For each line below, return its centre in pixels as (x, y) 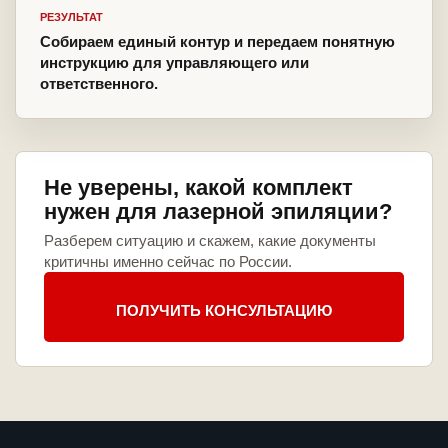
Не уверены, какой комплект (198, 188)
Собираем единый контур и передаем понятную (217, 42)
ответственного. (99, 84)
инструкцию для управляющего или (174, 63)
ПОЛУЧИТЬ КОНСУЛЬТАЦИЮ (224, 310)
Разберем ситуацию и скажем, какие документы (210, 241)
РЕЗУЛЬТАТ (71, 17)
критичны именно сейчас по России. (168, 262)
